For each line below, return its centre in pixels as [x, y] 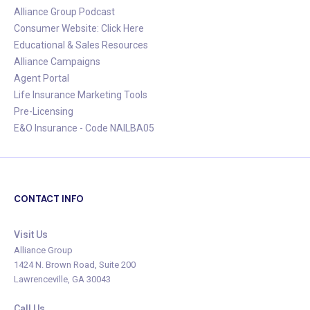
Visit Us [31, 235]
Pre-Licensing [44, 112]
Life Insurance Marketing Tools [81, 95]
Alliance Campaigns [57, 62]
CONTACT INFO [49, 199]
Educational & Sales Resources [81, 45]
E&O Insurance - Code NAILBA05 [84, 128]
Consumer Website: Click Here [79, 29]
